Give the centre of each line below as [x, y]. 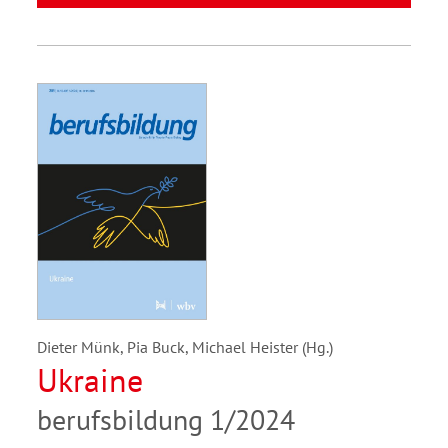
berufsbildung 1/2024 [166, 419]
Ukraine [90, 379]
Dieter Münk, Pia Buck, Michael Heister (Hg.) [185, 346]
